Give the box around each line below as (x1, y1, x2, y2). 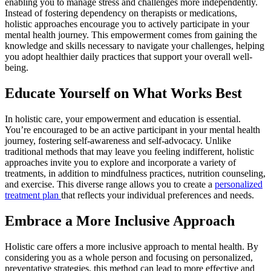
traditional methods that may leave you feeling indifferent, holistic (5, 146, 254, 157)
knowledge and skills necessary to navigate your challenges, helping (5, 41, 264, 51)
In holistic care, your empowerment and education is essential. (5, 114, 241, 125)
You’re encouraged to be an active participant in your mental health (5, 125, 260, 135)
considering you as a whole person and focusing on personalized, (5, 252, 253, 263)
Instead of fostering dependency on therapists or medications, (5, 8, 237, 19)
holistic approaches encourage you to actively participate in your (5, 19, 249, 30)
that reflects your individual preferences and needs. (61, 190, 254, 201)
